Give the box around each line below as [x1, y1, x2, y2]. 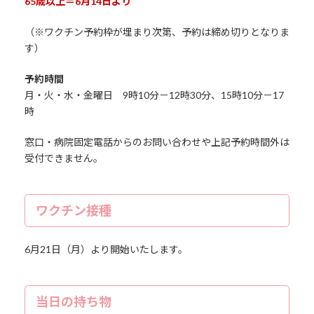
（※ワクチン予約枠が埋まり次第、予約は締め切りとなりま [24, 25, 289, 38]
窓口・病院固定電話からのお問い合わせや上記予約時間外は [24, 135, 289, 148]
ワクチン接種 [35, 202, 111, 218]
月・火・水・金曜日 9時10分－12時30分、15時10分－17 [24, 88, 284, 101]
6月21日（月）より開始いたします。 [24, 243, 188, 255]
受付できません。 [24, 151, 103, 164]
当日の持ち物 [35, 293, 111, 309]
